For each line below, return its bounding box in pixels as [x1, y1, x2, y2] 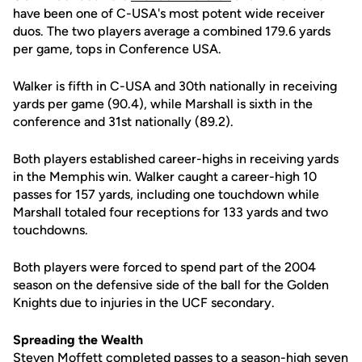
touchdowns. [13, 222, 88, 238]
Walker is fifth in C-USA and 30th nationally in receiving [13, 78, 337, 94]
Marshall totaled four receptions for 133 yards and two [13, 204, 328, 220]
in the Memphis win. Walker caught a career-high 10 [13, 169, 317, 184]
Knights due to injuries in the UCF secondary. [13, 295, 275, 310]
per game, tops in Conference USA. [13, 41, 221, 57]
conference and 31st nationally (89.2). [13, 114, 234, 129]
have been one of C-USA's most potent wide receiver [13, 6, 325, 21]
